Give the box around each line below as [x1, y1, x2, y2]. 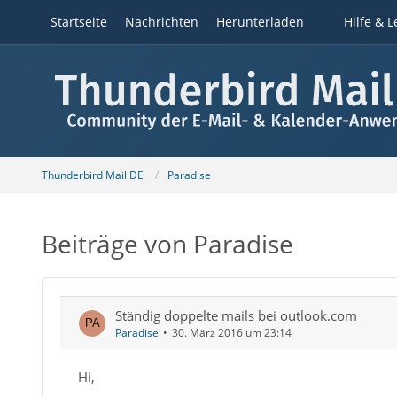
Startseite [50, 13, 107, 30]
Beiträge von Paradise [41, 227, 293, 261]
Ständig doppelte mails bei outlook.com [114, 307, 357, 324]
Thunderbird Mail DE [41, 167, 144, 183]
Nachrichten [124, 13, 198, 30]
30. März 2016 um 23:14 [171, 325, 292, 340]
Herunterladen [215, 13, 304, 30]
